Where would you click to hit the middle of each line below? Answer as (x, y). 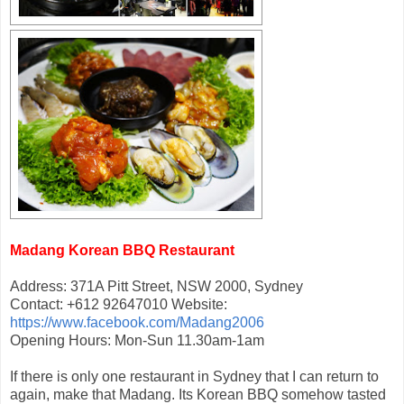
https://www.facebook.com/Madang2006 (137, 322)
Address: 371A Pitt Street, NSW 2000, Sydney (156, 286)
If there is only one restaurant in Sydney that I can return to (194, 376)
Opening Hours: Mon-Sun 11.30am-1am (137, 340)
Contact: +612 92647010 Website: (119, 304)
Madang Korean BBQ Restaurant (122, 250)
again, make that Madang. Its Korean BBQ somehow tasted (198, 394)
